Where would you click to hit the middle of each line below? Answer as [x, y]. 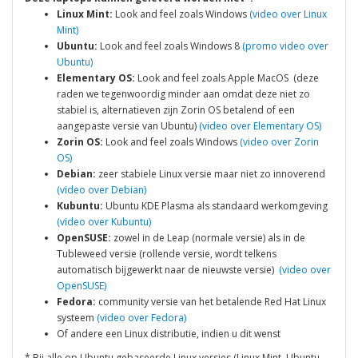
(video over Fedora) [141, 317]
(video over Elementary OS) [260, 125]
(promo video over [284, 46]
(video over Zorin [279, 141]
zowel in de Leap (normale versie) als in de [209, 237]
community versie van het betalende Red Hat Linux [211, 301]
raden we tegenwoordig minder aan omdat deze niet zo [183, 93]
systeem [77, 317]
